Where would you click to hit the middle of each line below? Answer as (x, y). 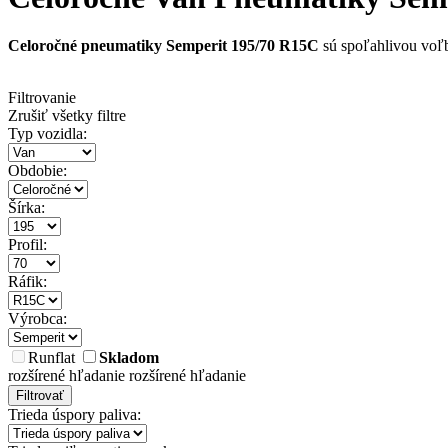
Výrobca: (37, 319)
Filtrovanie (42, 98)
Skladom (129, 358)
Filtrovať (40, 396)
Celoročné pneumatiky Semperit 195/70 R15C (163, 46)
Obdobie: (37, 171)
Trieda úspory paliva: (74, 415)
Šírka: (26, 208)
